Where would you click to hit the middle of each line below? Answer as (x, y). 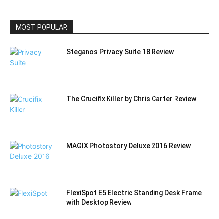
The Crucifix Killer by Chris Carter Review (131, 99)
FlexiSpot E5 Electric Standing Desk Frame (134, 193)
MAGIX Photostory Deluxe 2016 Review (129, 146)
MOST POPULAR (42, 28)
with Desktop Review (99, 203)
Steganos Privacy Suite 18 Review (120, 52)
